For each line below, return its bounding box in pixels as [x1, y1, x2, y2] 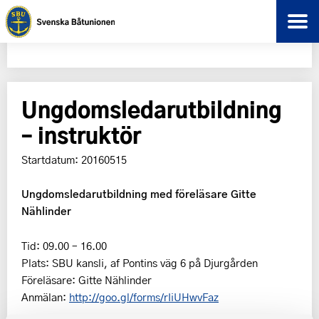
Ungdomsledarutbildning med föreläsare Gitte [21, 186, 256, 202]
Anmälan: [21, 289, 69, 305]
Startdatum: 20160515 [21, 152, 127, 167]
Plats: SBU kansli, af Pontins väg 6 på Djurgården [21, 255, 258, 271]
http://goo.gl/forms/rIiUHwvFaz [69, 289, 219, 305]
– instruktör [21, 120, 141, 149]
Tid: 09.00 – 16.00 [21, 238, 107, 253]
